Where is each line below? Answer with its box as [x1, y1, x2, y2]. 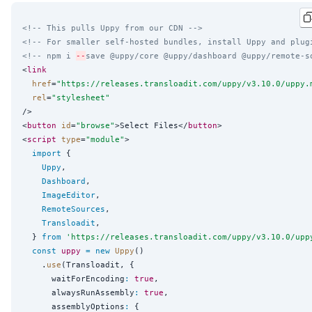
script [27, 134, 56, 145]
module [91, 134, 120, 145]
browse [81, 120, 110, 131]
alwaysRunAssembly [22, 288, 134, 298]
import [32, 148, 61, 159]
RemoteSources [42, 204, 105, 214]
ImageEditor [42, 190, 95, 201]
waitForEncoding [22, 274, 125, 284]
